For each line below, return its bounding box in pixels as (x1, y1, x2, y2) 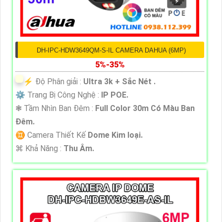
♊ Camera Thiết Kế (15, 130, 88, 140)
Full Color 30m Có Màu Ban (95, 104, 195, 113)
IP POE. (101, 90, 128, 100)
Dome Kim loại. (88, 130, 143, 140)
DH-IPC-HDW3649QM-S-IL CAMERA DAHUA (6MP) (36, 47, 186, 55)
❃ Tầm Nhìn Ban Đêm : (15, 104, 95, 113)
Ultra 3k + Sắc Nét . (83, 77, 156, 87)
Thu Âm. (63, 144, 94, 154)
